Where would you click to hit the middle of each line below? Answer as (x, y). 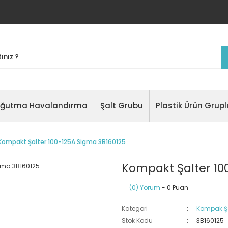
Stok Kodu (137, 221)
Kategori (135, 208)
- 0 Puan (174, 188)
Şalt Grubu (121, 106)
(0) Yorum (145, 188)
